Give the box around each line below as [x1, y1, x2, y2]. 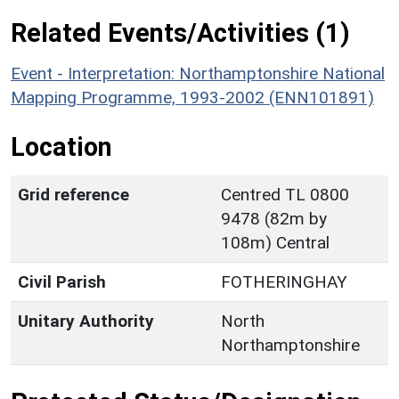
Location [11, 131, 112, 162]
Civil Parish [18, 271, 106, 292]
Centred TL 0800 [221, 183, 349, 205]
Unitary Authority [18, 310, 154, 331]
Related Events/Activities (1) [11, 17, 350, 48]
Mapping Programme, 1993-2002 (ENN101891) [11, 86, 374, 108]
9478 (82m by [221, 208, 327, 229]
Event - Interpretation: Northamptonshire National [11, 62, 385, 84]
